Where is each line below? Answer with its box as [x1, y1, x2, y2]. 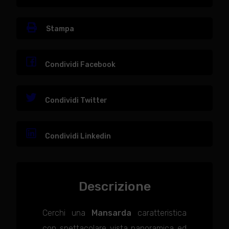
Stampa [44, 25, 75, 33]
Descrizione [78, 179, 151, 194]
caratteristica [131, 208, 187, 218]
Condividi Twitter [43, 96, 108, 105]
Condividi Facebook [43, 60, 116, 69]
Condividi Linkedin [43, 132, 111, 141]
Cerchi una [42, 208, 91, 218]
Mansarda [91, 208, 131, 218]
